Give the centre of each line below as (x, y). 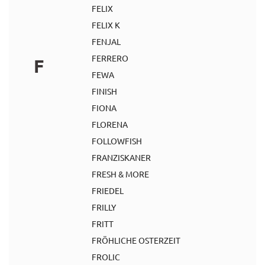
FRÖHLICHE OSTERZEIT (136, 240)
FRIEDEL (108, 190)
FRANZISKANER (121, 157)
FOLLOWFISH (117, 141)
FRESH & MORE (120, 174)
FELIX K (106, 25)
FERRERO (110, 58)
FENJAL (106, 41)
